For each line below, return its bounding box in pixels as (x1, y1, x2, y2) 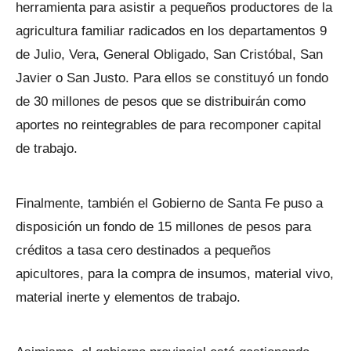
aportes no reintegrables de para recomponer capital (16, 117, 321, 132)
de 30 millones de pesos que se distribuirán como (16, 93, 306, 109)
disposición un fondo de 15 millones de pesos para (16, 219, 311, 234)
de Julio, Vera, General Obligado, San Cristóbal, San (16, 46, 323, 62)
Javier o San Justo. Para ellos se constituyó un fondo (16, 70, 328, 85)
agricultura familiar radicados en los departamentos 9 (16, 23, 327, 38)
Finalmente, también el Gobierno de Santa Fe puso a (16, 195, 323, 211)
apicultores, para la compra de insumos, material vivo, (16, 266, 334, 281)
